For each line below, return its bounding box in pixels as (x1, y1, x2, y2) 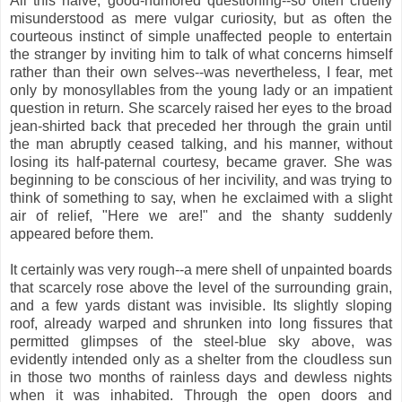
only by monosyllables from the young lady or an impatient (10, 82, 392, 98)
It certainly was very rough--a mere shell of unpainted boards (10, 261, 392, 277)
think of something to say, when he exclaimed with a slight (10, 189, 392, 205)
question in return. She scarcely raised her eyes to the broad (10, 100, 392, 116)
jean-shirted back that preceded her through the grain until (10, 118, 392, 134)
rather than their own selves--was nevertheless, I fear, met (10, 64, 392, 80)
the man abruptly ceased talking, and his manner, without (10, 135, 392, 152)
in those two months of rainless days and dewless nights (10, 369, 392, 385)
